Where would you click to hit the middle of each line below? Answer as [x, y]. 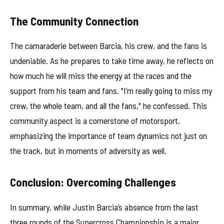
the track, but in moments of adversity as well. [88, 151]
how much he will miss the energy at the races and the [101, 76]
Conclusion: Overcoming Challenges [93, 182]
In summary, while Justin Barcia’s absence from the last [104, 207]
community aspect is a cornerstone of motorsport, [95, 121]
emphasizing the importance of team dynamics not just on [108, 136]
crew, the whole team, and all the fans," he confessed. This [108, 106]
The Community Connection [74, 21]
